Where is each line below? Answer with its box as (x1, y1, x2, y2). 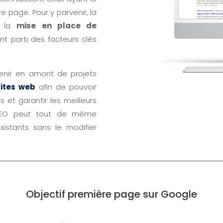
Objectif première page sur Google (26, 187, 197, 201)
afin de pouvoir (38, 82, 97, 93)
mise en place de (16, 20, 97, 31)
